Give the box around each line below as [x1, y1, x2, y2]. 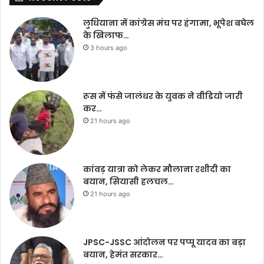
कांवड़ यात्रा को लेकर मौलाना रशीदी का [83, 163, 231, 176]
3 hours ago [90, 44, 127, 52]
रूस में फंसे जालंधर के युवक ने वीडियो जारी [83, 90, 243, 103]
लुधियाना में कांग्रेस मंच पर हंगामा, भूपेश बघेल [83, 17, 254, 29]
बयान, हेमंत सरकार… [83, 249, 163, 261]
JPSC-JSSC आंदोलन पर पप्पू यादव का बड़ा [83, 236, 246, 249]
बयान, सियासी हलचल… [83, 176, 174, 188]
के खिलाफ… [83, 29, 129, 42]
